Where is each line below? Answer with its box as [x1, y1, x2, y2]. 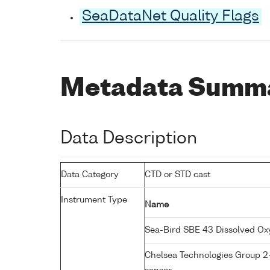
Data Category [61, 170, 119, 179]
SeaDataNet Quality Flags [82, 10, 259, 25]
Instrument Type [61, 195, 127, 204]
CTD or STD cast [145, 170, 210, 179]
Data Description [60, 130, 197, 147]
